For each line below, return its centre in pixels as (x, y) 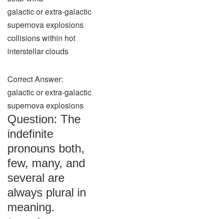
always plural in (47, 192)
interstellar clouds (38, 51)
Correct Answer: (35, 79)
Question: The (44, 119)
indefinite (30, 134)
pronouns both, (46, 148)
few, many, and (46, 163)
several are (36, 178)
